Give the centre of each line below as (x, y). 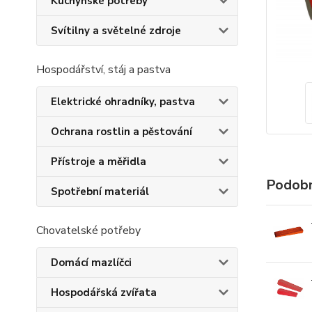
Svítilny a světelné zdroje (116, 31)
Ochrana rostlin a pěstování (122, 132)
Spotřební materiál (100, 192)
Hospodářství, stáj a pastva (103, 70)
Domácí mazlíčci (91, 263)
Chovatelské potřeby (88, 231)
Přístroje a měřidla (99, 162)
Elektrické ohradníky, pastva (123, 102)
